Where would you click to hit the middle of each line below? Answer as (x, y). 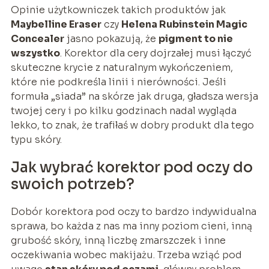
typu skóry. (36, 139)
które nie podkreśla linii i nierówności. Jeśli (118, 82)
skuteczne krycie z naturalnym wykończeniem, (122, 67)
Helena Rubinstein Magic (184, 24)
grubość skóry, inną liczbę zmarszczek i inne (118, 240)
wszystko (35, 53)
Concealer (37, 38)
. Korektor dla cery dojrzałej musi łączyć (156, 53)
